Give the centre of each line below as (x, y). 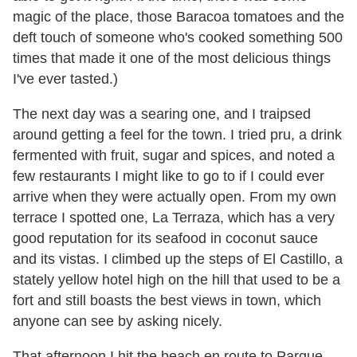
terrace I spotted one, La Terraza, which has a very (174, 217)
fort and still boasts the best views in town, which (167, 300)
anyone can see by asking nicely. (118, 321)
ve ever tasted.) (69, 78)
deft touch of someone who (99, 37)
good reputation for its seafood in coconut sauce (165, 238)
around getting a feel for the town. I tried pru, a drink (177, 134)
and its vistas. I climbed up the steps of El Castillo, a (178, 259)
